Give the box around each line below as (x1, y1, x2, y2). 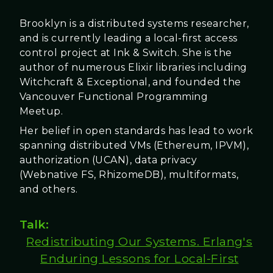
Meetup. (19, 105, 63, 118)
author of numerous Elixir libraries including (19, 62, 247, 74)
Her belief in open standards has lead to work (19, 125, 253, 137)
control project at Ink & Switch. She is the (19, 47, 232, 59)
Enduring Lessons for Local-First (40, 251, 239, 266)
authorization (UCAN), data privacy (19, 154, 197, 166)
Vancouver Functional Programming (19, 91, 208, 103)
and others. (19, 183, 78, 196)
